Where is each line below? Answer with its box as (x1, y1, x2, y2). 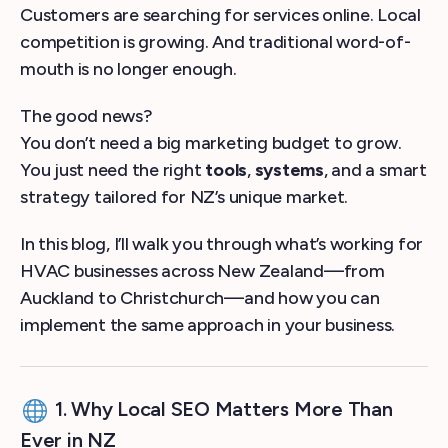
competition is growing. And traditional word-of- (20, 31, 411, 53)
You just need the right (20, 159, 206, 181)
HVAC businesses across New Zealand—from (20, 260, 385, 282)
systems (254, 159, 324, 181)
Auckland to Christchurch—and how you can (20, 287, 380, 309)
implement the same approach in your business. (20, 314, 396, 336)
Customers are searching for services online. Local (20, 4, 422, 26)
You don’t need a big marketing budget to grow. (20, 132, 402, 154)
